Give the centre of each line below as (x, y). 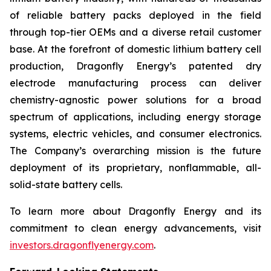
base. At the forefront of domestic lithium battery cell (135, 49)
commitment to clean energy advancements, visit (135, 228)
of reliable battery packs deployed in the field (135, 15)
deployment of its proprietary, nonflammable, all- (135, 168)
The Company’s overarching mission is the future (135, 151)
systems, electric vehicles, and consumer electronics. (135, 134)
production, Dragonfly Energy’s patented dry (135, 66)
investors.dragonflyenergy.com (82, 245)
